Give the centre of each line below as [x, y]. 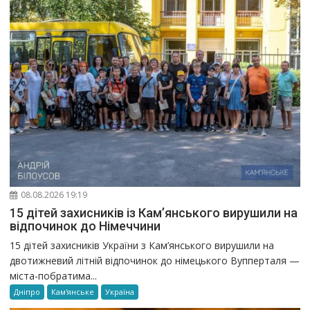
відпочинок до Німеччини [85, 226]
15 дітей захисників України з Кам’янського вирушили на [142, 246]
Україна [120, 292]
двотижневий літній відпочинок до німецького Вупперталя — [155, 261]
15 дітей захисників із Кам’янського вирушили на [154, 213]
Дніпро [27, 292]
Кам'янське [73, 292]
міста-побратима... [54, 276]
